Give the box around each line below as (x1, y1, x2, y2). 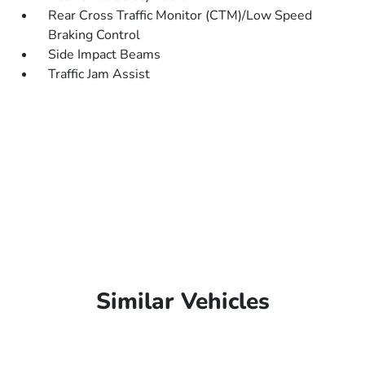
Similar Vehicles (95, 286, 270, 317)
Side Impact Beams (48, 46, 161, 64)
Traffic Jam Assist (48, 65, 151, 83)
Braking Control (48, 26, 141, 44)
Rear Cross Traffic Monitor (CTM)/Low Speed (48, 7, 313, 24)
